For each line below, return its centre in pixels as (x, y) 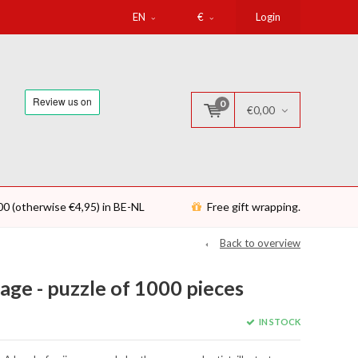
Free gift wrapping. (254, 207)
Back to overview (260, 243)
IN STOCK (278, 321)
